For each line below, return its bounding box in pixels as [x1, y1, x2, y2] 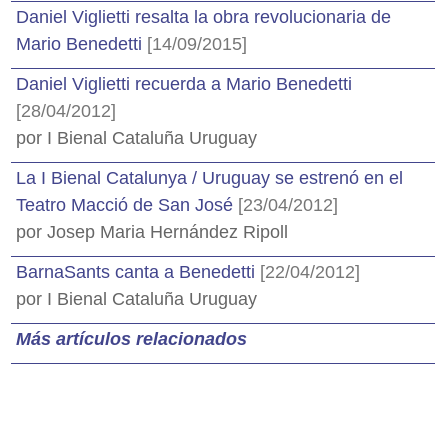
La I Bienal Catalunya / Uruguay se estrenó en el [16, 168, 403, 188]
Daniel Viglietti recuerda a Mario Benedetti [16, 74, 352, 94]
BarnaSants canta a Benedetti [16, 262, 260, 282]
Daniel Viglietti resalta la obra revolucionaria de [16, 7, 391, 27]
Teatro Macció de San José [16, 195, 238, 215]
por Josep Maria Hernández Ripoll [16, 222, 288, 242]
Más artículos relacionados [16, 329, 247, 349]
